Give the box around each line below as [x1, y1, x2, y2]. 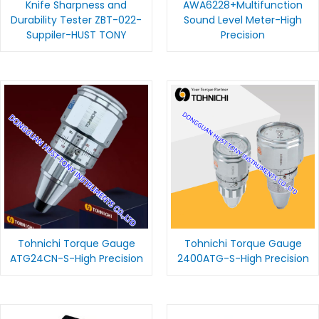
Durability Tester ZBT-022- [11, 13, 142, 28]
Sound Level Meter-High [184, 13, 302, 28]
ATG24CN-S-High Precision [9, 251, 143, 266]
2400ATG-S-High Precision [177, 251, 309, 266]
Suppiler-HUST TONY [26, 28, 127, 43]
